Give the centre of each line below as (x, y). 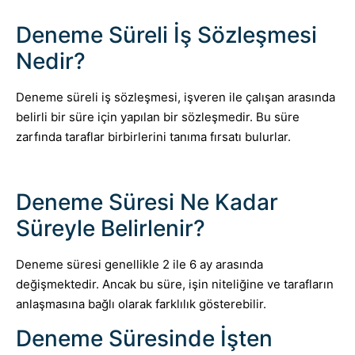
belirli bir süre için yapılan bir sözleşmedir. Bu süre (158, 116)
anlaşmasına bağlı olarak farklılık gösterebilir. (141, 304)
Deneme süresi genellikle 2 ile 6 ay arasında (139, 265)
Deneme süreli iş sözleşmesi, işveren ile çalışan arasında (176, 97)
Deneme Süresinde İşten (144, 338)
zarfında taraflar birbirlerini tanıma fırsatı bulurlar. (153, 136)
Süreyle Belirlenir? (111, 229)
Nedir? (51, 61)
